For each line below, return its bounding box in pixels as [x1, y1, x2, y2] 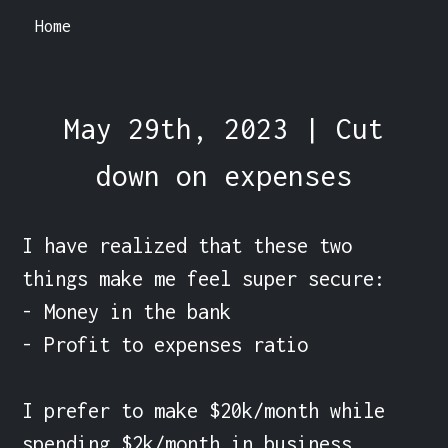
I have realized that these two [22, 233, 353, 257]
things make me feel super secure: [22, 266, 386, 290]
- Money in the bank [22, 299, 232, 323]
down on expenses [96, 158, 352, 192]
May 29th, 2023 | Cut [64, 111, 384, 145]
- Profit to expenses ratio [22, 332, 309, 356]
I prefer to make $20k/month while [22, 398, 386, 422]
